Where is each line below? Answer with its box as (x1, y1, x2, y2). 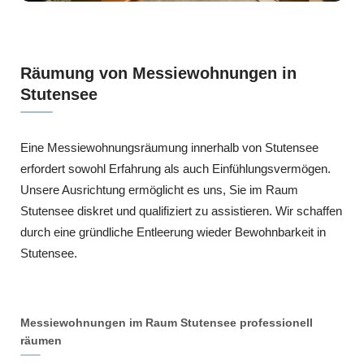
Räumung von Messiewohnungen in (20, 64, 297, 83)
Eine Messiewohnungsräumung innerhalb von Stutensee (20, 141, 318, 155)
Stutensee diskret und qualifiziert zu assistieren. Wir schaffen (20, 204, 342, 219)
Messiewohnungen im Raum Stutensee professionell (20, 315, 313, 329)
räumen (20, 333, 62, 347)
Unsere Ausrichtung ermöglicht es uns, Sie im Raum (20, 183, 298, 197)
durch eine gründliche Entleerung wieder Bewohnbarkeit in (20, 225, 326, 240)
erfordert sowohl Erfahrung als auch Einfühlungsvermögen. (20, 162, 331, 176)
